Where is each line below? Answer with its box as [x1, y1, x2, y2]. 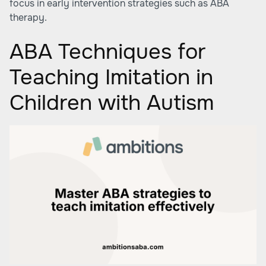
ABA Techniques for [9, 38, 205, 65]
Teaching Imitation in [9, 64, 213, 91]
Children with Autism [9, 89, 214, 116]
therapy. [9, 11, 47, 24]
